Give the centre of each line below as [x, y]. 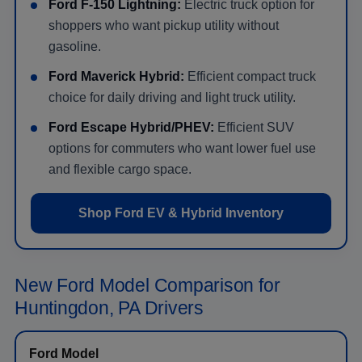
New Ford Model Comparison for [147, 285]
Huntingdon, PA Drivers [109, 307]
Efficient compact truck [250, 76]
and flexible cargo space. [120, 169]
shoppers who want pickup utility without [164, 25]
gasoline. [75, 46]
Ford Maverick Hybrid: [116, 76]
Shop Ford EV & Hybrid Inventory [181, 213]
